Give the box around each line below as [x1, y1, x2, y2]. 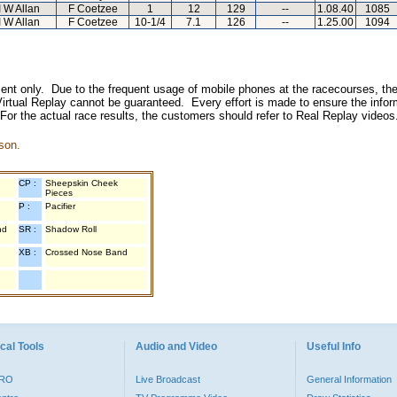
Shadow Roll [45, 224, 97, 234]
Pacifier [45, 201, 75, 211]
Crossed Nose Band [45, 247, 128, 257]
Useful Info [307, 340, 361, 353]
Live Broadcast [136, 374, 200, 385]
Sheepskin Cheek [45, 178, 118, 188]
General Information [307, 374, 392, 385]
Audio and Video [136, 340, 217, 353]
